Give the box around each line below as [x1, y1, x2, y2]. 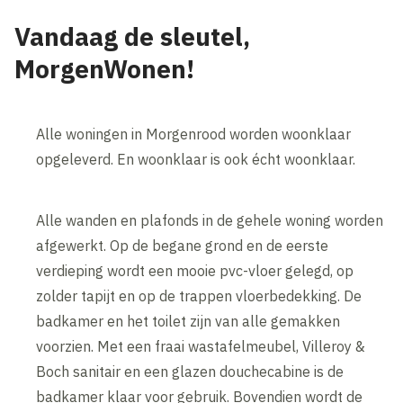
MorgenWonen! [14, 52, 195, 86]
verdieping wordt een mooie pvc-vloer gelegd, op [36, 262, 354, 281]
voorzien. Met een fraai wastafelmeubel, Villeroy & [36, 337, 366, 356]
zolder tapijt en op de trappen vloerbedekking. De [36, 287, 363, 306]
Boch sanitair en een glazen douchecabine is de [36, 363, 345, 381]
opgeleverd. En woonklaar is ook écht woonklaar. [36, 150, 356, 169]
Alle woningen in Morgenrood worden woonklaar [36, 125, 352, 144]
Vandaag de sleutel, [14, 20, 251, 54]
